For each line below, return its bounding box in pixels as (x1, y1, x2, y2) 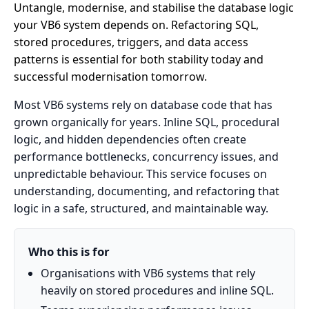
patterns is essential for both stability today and (14, 51, 263, 67)
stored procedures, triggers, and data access (14, 34, 248, 50)
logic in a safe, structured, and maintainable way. (14, 200, 268, 216)
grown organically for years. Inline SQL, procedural (14, 114, 279, 130)
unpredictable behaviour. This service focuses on (14, 166, 267, 181)
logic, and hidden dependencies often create (14, 131, 246, 147)
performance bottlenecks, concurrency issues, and (14, 148, 279, 164)
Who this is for (28, 243, 110, 259)
